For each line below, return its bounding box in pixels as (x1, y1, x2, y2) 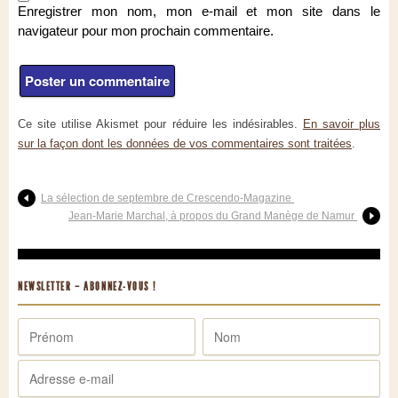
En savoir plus (302, 117, 381, 131)
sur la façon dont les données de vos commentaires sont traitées (18, 137, 352, 151)
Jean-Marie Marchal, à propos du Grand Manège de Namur (68, 210, 357, 223)
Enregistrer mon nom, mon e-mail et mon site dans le (18, 4, 380, 20)
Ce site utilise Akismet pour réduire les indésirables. (18, 117, 303, 131)
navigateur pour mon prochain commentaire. (18, 23, 274, 39)
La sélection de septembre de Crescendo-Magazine (41, 192, 294, 205)
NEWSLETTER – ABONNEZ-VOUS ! (18, 280, 156, 294)
